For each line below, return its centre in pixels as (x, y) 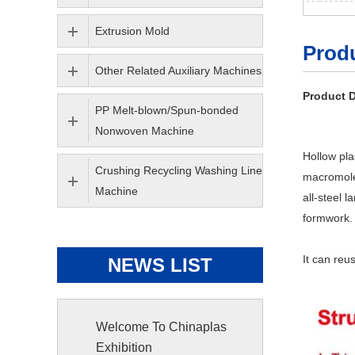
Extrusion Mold (132, 31)
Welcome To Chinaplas (161, 327)
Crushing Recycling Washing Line (179, 170)
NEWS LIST (160, 265)
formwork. (328, 218)
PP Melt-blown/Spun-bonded (167, 110)
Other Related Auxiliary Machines (178, 71)
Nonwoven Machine (145, 131)
